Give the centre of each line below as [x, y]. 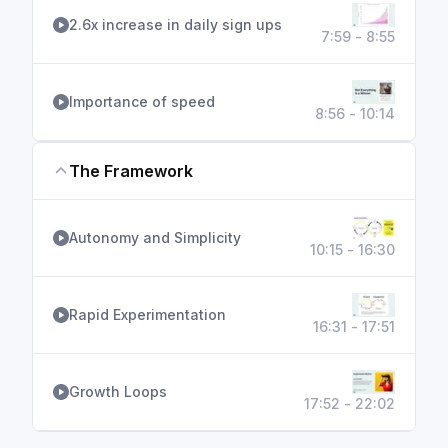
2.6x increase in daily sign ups [175, 24]
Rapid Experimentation [147, 314]
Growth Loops [118, 391]
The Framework [131, 171]
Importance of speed [142, 101]
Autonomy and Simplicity [155, 237]
